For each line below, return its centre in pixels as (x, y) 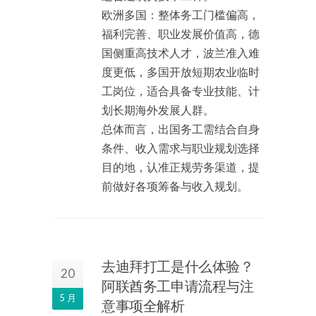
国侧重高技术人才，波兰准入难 (181, 53)
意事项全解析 (143, 306)
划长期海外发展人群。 (158, 110)
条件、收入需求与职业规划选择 (181, 148)
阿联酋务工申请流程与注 (178, 286)
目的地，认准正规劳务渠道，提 (181, 167)
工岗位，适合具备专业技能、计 (181, 91)
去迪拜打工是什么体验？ (178, 267)
